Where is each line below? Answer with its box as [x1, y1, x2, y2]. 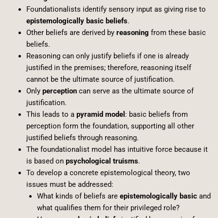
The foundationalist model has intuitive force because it [26, 145, 208, 154]
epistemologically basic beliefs [26, 16, 127, 25]
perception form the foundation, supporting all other [26, 121, 194, 130]
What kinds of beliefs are [36, 191, 120, 200]
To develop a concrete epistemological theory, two [26, 168, 190, 177]
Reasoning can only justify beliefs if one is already [26, 51, 189, 60]
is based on [26, 156, 66, 165]
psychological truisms [65, 156, 138, 165]
